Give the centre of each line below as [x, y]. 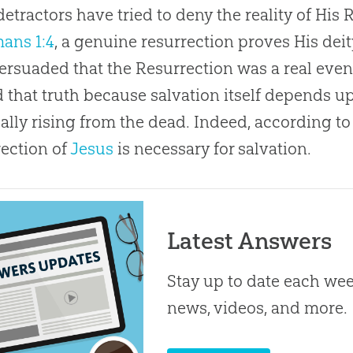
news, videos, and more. [258, 307]
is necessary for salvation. [213, 148]
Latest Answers [250, 240]
